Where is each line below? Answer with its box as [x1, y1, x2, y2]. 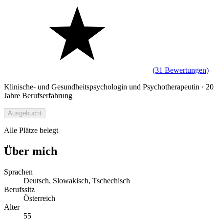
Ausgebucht [8, 109, 42, 117]
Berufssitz [4, 185, 35, 194]
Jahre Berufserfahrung [4, 91, 72, 100]
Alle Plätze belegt [4, 126, 58, 134]
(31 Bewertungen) [153, 66, 209, 74]
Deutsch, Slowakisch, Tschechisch [23, 176, 130, 185]
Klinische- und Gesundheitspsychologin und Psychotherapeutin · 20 [4, 82, 214, 91]
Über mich [4, 144, 57, 157]
